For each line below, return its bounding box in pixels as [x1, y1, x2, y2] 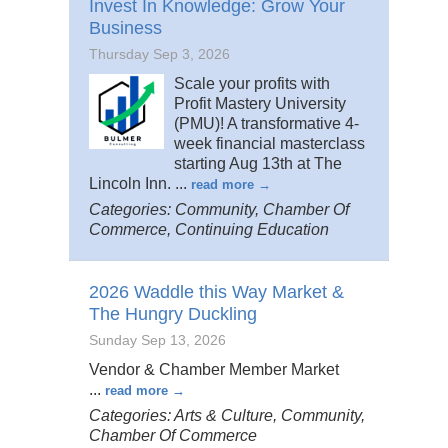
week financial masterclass [174, 135, 365, 153]
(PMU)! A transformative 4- [174, 115, 359, 133]
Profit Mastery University [174, 95, 346, 113]
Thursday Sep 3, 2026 [89, 46, 230, 63]
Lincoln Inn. [89, 175, 175, 193]
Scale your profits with [174, 75, 330, 93]
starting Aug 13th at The [174, 155, 342, 173]
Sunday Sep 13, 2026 [89, 332, 226, 349]
